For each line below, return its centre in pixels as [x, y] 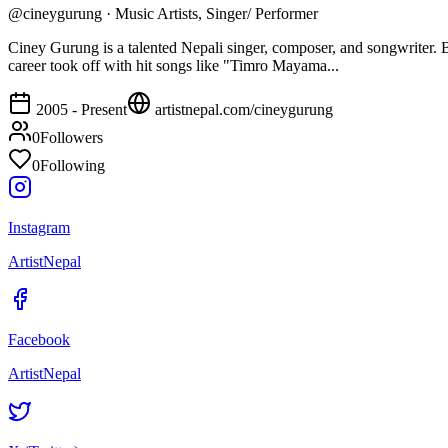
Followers [71, 137]
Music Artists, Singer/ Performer [216, 13]
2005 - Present [81, 109]
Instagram [39, 227]
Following [72, 165]
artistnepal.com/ [202, 109]
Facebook [39, 339]
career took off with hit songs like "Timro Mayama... [173, 65]
